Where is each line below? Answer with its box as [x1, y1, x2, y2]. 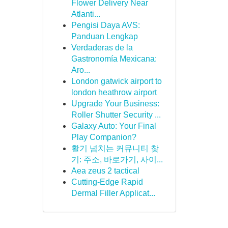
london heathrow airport [71, 88, 157, 97]
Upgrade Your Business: [71, 99, 159, 108]
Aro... [71, 66, 90, 74]
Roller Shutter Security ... [71, 110, 161, 119]
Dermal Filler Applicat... [71, 189, 155, 197]
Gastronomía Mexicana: [71, 54, 157, 63]
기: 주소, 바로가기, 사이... [71, 155, 163, 164]
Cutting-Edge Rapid [71, 178, 143, 186]
